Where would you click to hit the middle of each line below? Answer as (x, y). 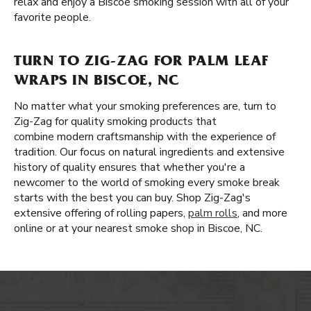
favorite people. (52, 17)
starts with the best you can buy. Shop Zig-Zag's (132, 198)
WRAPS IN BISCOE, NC (97, 82)
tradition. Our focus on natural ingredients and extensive (149, 152)
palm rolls (213, 213)
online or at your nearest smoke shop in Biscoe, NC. (138, 228)
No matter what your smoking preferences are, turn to (145, 106)
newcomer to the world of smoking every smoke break (147, 183)
